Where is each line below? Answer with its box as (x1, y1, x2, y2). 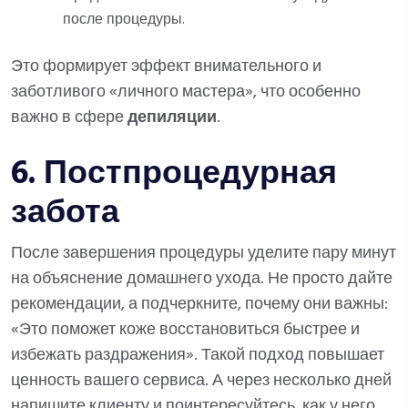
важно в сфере (11, 105, 127, 131)
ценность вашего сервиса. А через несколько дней (11, 368, 392, 394)
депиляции (127, 105, 217, 131)
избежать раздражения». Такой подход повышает (11, 342, 384, 369)
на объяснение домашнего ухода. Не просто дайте (11, 266, 393, 292)
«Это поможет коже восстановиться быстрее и (11, 317, 360, 343)
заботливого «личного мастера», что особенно (11, 79, 361, 106)
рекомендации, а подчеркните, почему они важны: (11, 291, 388, 318)
